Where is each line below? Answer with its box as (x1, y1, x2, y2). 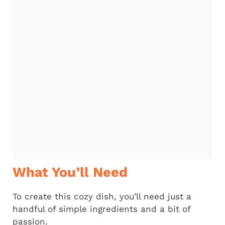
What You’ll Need (13, 164, 128, 181)
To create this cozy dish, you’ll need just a (13, 191, 191, 202)
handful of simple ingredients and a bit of (13, 204, 190, 214)
